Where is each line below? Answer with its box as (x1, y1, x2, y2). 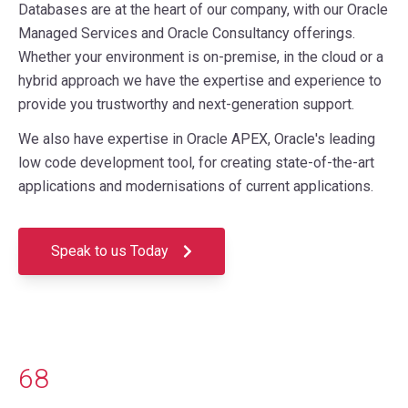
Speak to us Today (51, 241, 172, 260)
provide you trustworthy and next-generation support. (18, 96, 354, 113)
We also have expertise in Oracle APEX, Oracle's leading (18, 130, 375, 148)
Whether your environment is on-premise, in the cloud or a (18, 48, 383, 66)
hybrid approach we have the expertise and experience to (18, 72, 382, 89)
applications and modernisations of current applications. (18, 178, 373, 195)
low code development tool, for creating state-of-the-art (18, 154, 374, 171)
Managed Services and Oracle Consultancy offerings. (18, 25, 355, 42)
